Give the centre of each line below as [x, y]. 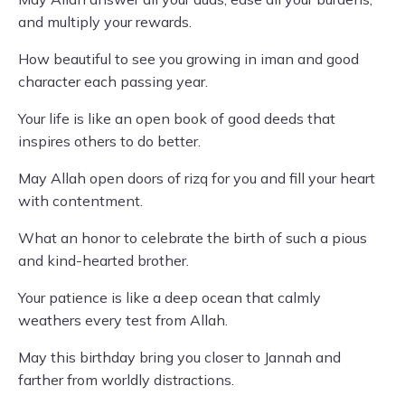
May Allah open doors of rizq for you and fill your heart [197, 178]
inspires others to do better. [109, 141]
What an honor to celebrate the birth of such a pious [193, 238]
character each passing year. [113, 81]
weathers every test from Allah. [123, 320]
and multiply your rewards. [105, 22]
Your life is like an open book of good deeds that [177, 118]
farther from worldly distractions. [126, 380]
